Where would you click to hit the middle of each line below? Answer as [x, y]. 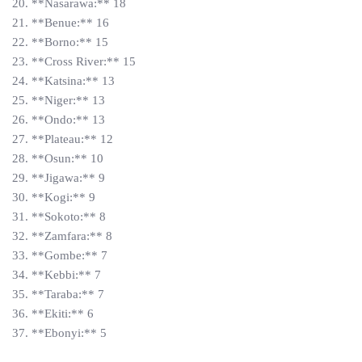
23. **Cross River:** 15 [74, 61]
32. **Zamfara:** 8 [62, 236]
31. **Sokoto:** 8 [59, 217]
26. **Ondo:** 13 [59, 120]
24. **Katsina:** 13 [63, 81]
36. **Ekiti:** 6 [53, 314]
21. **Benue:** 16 [61, 23]
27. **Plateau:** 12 [63, 139]
